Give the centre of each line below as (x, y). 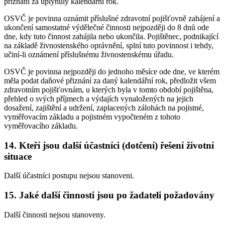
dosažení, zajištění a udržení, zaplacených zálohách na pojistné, (104, 107)
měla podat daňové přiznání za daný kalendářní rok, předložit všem (110, 80)
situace (18, 156)
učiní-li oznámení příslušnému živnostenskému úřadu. (89, 54)
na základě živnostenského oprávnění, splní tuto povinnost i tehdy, (109, 45)
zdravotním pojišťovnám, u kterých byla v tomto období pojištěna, (109, 89)
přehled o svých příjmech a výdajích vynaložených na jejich (99, 98)
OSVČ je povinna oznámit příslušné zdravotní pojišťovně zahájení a (112, 18)
